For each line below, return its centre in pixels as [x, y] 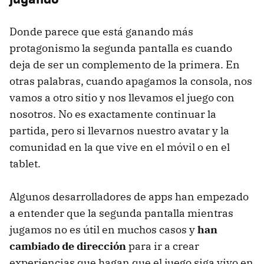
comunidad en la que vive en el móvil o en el [120, 147]
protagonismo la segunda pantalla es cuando [121, 48]
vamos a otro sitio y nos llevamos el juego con [122, 98]
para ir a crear [163, 246]
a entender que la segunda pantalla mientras [121, 213]
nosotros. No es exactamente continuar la [113, 114]
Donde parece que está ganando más [101, 32]
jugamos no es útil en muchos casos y [103, 230]
